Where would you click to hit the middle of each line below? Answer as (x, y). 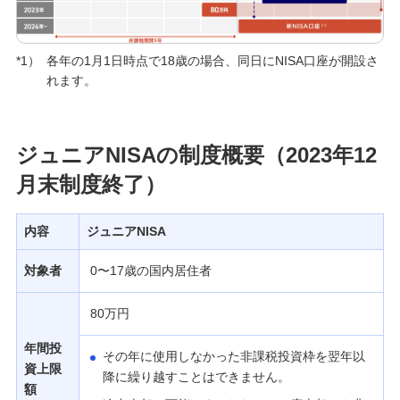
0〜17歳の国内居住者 (150, 270)
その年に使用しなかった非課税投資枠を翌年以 (233, 356)
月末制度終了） (91, 184)
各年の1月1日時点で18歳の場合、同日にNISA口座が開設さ (212, 60)
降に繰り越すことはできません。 (196, 376)
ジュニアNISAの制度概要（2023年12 (196, 154)
